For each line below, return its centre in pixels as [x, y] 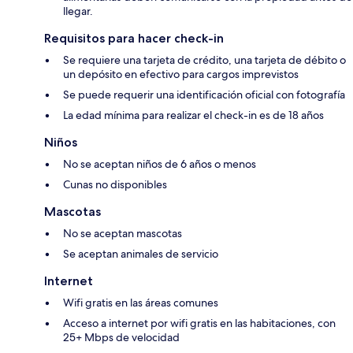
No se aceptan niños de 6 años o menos [160, 163]
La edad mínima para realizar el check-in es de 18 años [193, 115]
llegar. [78, 11]
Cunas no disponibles [115, 184]
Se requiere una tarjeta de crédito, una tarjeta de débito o [204, 59]
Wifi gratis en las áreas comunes [141, 302]
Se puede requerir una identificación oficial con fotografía [204, 94]
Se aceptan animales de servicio [141, 253]
